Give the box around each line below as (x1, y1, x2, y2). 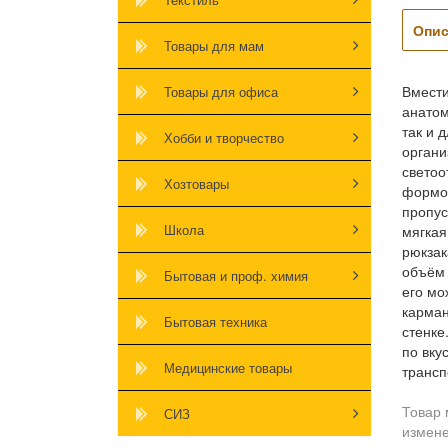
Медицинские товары (164, 357, 292, 377)
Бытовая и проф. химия (164, 265, 308, 285)
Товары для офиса (164, 81, 278, 101)
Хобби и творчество (164, 127, 284, 147)
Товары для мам (164, 35, 264, 55)
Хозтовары (164, 173, 229, 193)
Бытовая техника (164, 311, 267, 331)
